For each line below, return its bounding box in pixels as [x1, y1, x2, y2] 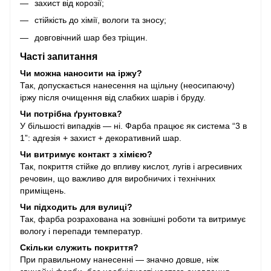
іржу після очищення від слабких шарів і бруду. [20, 92, 206, 102]
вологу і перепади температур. [20, 226, 143, 236]
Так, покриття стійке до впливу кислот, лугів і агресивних [20, 161, 242, 171]
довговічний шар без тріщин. [34, 32, 148, 42]
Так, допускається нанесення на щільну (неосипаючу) [20, 80, 235, 90]
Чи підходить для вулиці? [20, 201, 132, 212]
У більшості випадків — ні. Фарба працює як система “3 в [20, 120, 247, 131]
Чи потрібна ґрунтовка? [20, 108, 122, 119]
